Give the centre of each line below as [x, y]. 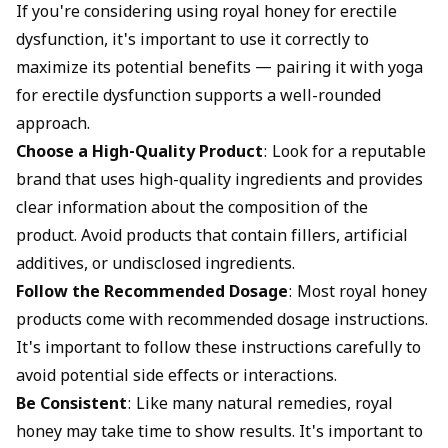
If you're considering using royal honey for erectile [206, 14]
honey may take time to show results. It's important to [219, 434]
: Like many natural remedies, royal [260, 406]
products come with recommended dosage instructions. [222, 322]
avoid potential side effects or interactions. [176, 378]
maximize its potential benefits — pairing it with [202, 70]
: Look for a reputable [344, 154]
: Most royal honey [357, 294]
